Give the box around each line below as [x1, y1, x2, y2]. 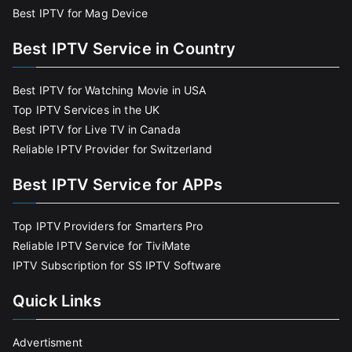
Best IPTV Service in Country [13, 39, 236, 58]
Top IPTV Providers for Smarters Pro [13, 219, 203, 233]
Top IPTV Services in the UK [13, 103, 160, 116]
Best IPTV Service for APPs [13, 175, 223, 194]
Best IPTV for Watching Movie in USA [13, 83, 207, 97]
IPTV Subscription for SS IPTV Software [13, 258, 222, 272]
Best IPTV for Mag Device [13, 6, 148, 20]
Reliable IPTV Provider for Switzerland [13, 142, 213, 156]
